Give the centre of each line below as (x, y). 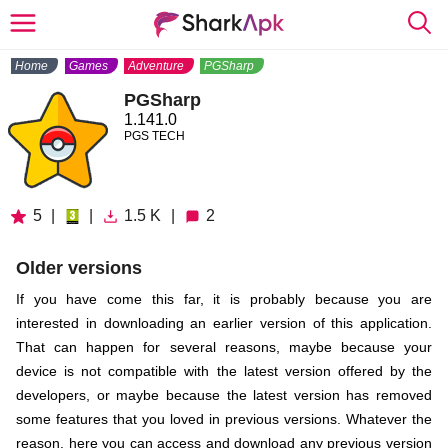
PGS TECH (154, 136)
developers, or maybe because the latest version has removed (224, 395)
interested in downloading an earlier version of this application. (224, 323)
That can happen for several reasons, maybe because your (224, 347)
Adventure (155, 66)
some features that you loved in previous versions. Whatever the (224, 419)
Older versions (79, 268)
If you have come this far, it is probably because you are (224, 299)
